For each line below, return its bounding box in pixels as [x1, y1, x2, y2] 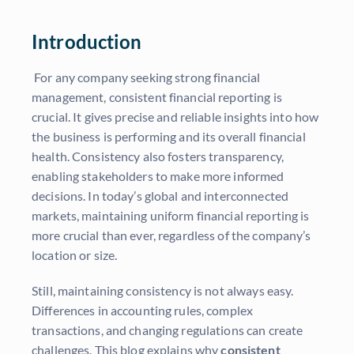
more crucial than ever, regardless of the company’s [32, 228, 311, 243]
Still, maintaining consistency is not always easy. [32, 283, 294, 299]
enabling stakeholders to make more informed [32, 168, 284, 184]
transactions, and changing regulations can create [32, 322, 303, 338]
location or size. [32, 247, 118, 263]
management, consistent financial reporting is [32, 89, 282, 105]
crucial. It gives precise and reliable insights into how [32, 109, 319, 125]
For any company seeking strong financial [34, 70, 261, 85]
